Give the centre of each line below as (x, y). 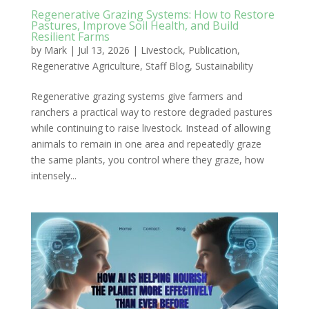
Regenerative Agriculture (85, 66)
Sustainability (224, 66)
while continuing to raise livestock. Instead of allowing (150, 128)
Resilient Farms (70, 37)
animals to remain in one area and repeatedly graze (146, 144)
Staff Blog (167, 66)
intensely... (53, 176)
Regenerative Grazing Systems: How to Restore (152, 15)
